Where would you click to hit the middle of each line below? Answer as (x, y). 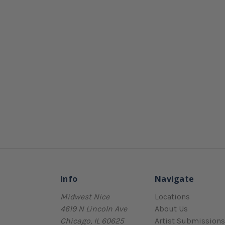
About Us (171, 208)
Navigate (174, 179)
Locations (172, 196)
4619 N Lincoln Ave (94, 208)
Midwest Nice (85, 196)
